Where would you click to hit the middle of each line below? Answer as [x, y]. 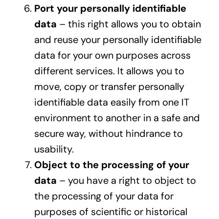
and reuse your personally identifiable [118, 40]
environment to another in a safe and [117, 118]
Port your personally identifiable [110, 9]
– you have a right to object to [126, 181]
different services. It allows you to [109, 71]
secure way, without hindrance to [108, 134]
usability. [54, 149]
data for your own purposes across [112, 55]
